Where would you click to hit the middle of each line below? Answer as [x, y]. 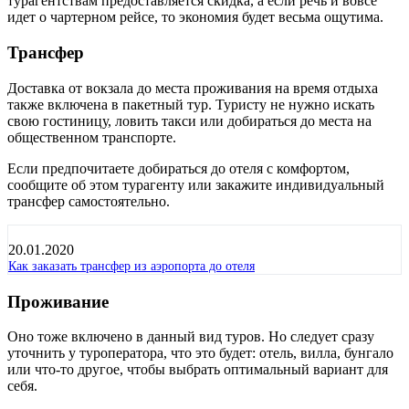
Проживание [58, 301]
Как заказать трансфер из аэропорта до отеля [131, 265]
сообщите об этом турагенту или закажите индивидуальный [196, 184]
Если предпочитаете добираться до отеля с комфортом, [178, 168]
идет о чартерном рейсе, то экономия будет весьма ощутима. [195, 17]
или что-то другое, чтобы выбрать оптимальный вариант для [198, 370]
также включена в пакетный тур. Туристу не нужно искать [191, 104]
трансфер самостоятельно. [89, 201]
